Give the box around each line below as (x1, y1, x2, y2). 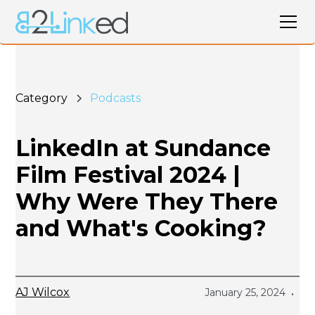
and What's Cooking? (15, 214, 267, 242)
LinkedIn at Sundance (15, 134, 271, 162)
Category (15, 91, 68, 105)
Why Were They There (15, 188, 278, 215)
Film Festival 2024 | (15, 161, 241, 188)
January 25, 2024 (204, 286, 285, 299)
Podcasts (90, 91, 141, 105)
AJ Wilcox (15, 285, 70, 299)
